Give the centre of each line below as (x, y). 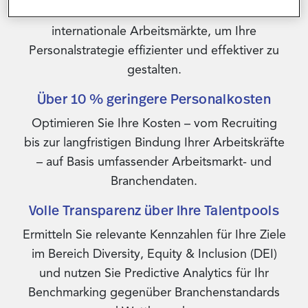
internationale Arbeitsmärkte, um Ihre (154, 31)
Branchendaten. (154, 181)
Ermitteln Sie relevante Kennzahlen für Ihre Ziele (154, 234)
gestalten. (154, 69)
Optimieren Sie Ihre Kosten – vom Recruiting (154, 123)
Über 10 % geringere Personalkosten (154, 99)
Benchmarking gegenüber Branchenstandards (154, 292)
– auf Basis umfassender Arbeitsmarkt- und (154, 162)
